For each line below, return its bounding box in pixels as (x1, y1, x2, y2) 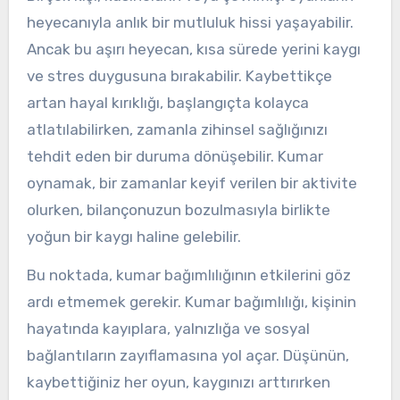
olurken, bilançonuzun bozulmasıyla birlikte (26, 201, 330, 220)
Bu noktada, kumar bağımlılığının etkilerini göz (26, 265, 351, 284)
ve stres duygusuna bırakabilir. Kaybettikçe (26, 67, 332, 86)
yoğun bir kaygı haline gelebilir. (26, 228, 241, 246)
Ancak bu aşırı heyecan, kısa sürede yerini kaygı (26, 40, 361, 59)
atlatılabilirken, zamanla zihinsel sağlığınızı (26, 121, 328, 139)
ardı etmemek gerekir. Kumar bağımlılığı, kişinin (26, 292, 356, 311)
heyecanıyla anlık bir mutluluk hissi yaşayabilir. (26, 13, 354, 32)
